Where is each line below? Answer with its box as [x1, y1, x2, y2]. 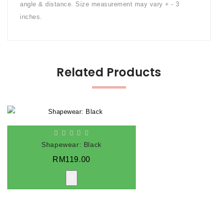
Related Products [56, 64, 162, 81]
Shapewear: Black [41, 141, 102, 149]
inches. [20, 13, 42, 21]
